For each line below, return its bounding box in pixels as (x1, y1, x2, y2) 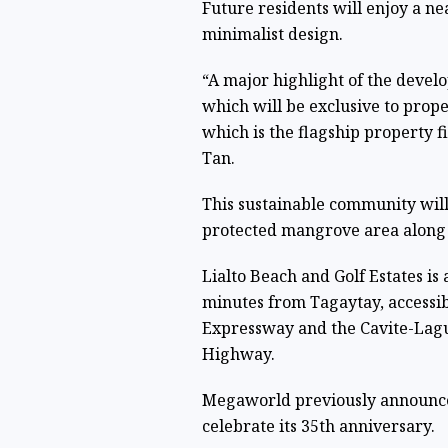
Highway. (201, 342, 275, 365)
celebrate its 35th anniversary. (201, 414, 435, 437)
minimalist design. (201, 22, 343, 45)
